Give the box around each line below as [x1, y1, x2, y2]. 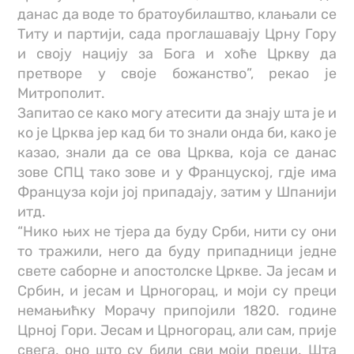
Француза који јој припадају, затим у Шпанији [17, 183, 337, 201]
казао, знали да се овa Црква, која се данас [17, 143, 337, 161]
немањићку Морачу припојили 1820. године [17, 301, 337, 319]
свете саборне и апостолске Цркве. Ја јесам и [17, 262, 337, 280]
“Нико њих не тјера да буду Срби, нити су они [17, 222, 337, 240]
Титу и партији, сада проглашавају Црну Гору [17, 24, 337, 43]
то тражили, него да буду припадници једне [17, 242, 337, 260]
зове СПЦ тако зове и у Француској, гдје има [17, 163, 337, 181]
